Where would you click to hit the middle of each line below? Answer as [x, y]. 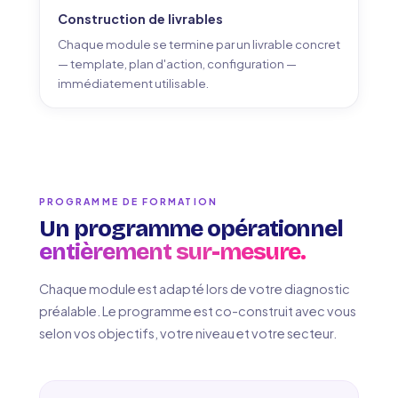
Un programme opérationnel [191, 229]
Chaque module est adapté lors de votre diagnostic [195, 289]
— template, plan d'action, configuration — [177, 64]
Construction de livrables [140, 19]
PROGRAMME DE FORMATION [128, 201]
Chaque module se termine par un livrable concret [199, 44]
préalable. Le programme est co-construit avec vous [198, 311]
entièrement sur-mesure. [173, 252]
